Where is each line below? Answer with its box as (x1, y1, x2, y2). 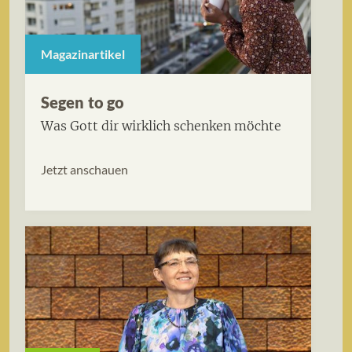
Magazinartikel (41, 46, 125, 62)
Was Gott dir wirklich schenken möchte (41, 117, 281, 134)
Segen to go (41, 92, 125, 112)
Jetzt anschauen (41, 162, 128, 178)
